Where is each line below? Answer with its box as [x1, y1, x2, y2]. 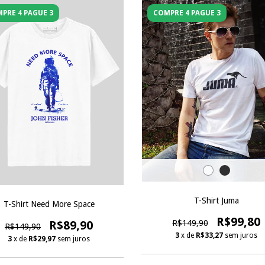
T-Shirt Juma [193, 195, 239, 205]
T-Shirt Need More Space [3, 199, 95, 209]
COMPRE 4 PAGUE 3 [153, 8, 221, 17]
